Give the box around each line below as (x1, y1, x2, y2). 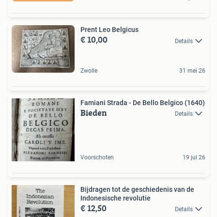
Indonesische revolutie (80, 194, 151, 202)
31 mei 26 (179, 67, 205, 74)
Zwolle (80, 67, 97, 74)
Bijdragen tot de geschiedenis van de (80, 186, 194, 193)
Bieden (80, 106, 107, 119)
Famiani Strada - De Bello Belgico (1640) (80, 99, 205, 107)
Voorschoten (80, 154, 114, 161)
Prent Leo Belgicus (80, 26, 139, 34)
